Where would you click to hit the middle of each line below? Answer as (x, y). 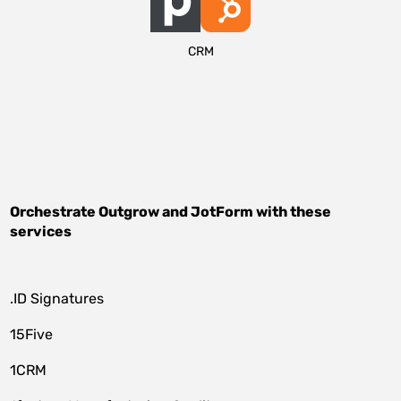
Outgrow (129, 212)
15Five (32, 334)
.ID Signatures (57, 299)
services (41, 231)
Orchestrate (55, 212)
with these (293, 212)
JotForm (222, 212)
